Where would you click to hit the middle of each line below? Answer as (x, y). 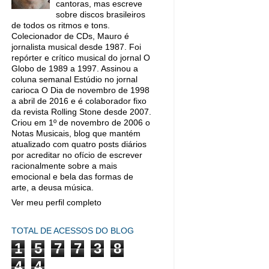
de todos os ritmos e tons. (61, 26)
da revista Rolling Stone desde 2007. (81, 112)
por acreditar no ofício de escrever (77, 155)
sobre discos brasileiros (101, 15)
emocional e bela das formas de (72, 177)
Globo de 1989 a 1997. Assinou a (75, 69)
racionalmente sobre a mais (64, 166)
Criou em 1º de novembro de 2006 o (81, 123)
